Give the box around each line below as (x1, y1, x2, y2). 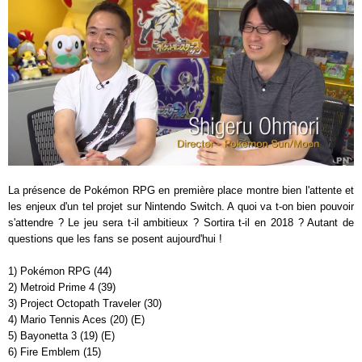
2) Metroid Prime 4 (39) (8, 280, 116, 293)
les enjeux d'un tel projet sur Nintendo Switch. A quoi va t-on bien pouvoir (8, 200, 354, 213)
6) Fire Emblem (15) (8, 345, 101, 358)
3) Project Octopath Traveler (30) (8, 297, 162, 309)
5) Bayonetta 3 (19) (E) (8, 329, 115, 342)
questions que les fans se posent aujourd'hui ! (8, 232, 222, 245)
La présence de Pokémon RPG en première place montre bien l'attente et (8, 183, 354, 196)
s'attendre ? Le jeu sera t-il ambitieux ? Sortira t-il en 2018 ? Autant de (8, 216, 354, 229)
